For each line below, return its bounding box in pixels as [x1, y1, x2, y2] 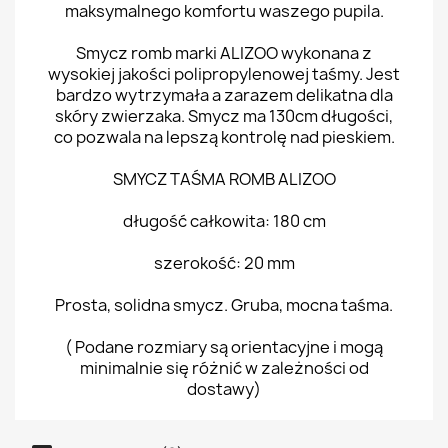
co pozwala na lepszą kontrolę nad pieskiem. [53, 126, 395, 148]
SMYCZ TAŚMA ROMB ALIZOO [112, 168, 336, 190]
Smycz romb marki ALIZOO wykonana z [76, 42, 372, 64]
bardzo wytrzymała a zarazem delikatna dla [55, 84, 393, 106]
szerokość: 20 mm [153, 252, 295, 274]
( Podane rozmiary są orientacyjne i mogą [65, 336, 383, 358]
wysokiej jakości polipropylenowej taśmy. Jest [48, 63, 400, 85]
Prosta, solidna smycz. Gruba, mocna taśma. [55, 294, 393, 316]
